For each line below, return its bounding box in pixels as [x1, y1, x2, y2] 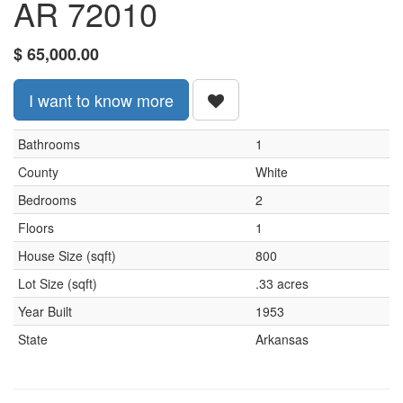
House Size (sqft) [18, 246, 116, 264]
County [18, 163, 58, 181]
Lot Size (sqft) [18, 274, 97, 292]
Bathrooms [18, 135, 80, 153]
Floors [18, 219, 54, 237]
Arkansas [255, 330, 309, 348]
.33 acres [255, 274, 309, 292]
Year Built [18, 302, 72, 320]
